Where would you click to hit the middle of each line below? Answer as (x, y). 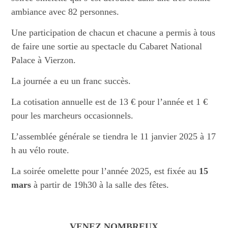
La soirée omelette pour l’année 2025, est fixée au (105, 171)
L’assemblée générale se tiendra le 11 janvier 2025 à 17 (114, 137)
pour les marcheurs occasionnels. (73, 116)
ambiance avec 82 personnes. (65, 12)
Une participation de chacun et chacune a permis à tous (113, 33)
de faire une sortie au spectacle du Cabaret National (107, 47)
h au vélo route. (40, 150)
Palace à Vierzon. (44, 60)
